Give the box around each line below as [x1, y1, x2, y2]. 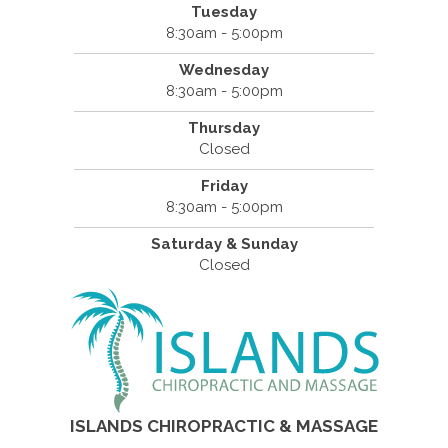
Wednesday [179, 60, 269, 79]
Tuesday [191, 2, 257, 21]
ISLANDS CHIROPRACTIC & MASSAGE [70, 415, 378, 436]
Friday [200, 176, 248, 195]
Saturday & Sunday [150, 234, 298, 253]
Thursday [188, 118, 260, 137]
